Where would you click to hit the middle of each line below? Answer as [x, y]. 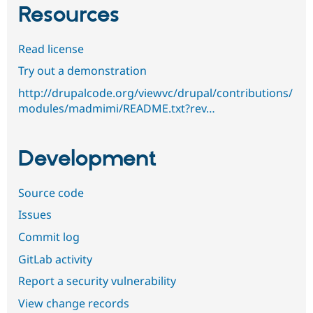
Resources [69, 16]
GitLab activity [55, 259]
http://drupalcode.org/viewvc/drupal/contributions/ [155, 93]
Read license [51, 49]
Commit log [49, 236]
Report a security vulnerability [97, 281]
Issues [35, 215]
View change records [74, 303]
